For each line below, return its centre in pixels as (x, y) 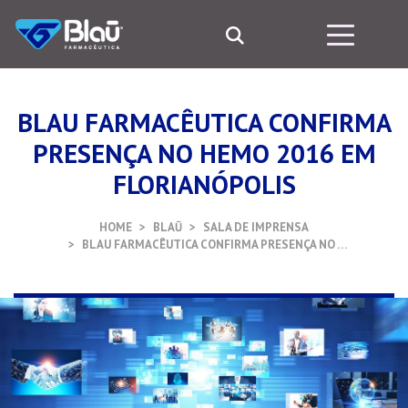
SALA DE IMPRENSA (256, 227)
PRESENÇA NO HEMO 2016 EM (204, 153)
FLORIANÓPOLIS (204, 184)
